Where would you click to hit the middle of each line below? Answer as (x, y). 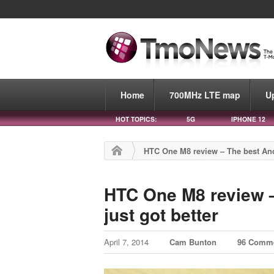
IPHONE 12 (248, 119)
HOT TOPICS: (136, 119)
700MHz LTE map (205, 94)
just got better (161, 214)
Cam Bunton (193, 242)
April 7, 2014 (128, 242)
